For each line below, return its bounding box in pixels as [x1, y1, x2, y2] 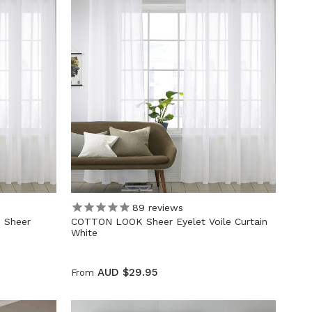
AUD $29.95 [97, 266, 157, 279]
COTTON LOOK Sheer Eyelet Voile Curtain [70, 216, 267, 228]
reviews [144, 201, 183, 213]
